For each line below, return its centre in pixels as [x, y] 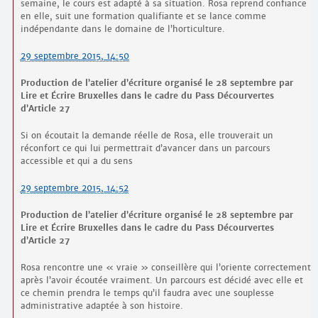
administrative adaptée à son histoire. [102, 306]
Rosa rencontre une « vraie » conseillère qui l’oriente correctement [165, 268]
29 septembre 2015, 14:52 [74, 188]
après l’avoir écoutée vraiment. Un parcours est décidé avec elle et [161, 280]
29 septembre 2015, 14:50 [75, 56]
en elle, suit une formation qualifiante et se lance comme [143, 16]
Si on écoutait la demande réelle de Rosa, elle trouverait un [147, 136]
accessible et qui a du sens [76, 161]
